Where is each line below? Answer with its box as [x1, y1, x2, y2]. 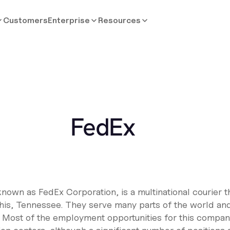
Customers [3, 15, 48, 25]
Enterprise [48, 15, 90, 25]
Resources [98, 15, 141, 25]
